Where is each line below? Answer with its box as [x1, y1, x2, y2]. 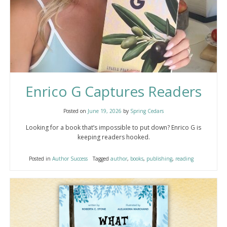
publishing [146, 155, 172, 162]
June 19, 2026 [88, 107, 122, 115]
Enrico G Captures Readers [25, 81, 202, 101]
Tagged [92, 155, 110, 162]
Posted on [63, 107, 88, 115]
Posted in [28, 155, 52, 162]
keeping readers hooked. [77, 132, 150, 141]
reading [175, 155, 194, 162]
